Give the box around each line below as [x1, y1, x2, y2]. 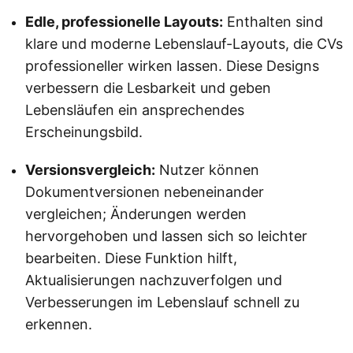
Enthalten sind [223, 13, 323, 30]
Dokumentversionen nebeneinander [25, 183, 264, 200]
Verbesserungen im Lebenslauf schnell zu [25, 293, 299, 310]
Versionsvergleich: [25, 161, 155, 178]
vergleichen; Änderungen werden [25, 205, 247, 222]
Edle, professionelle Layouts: [25, 13, 223, 30]
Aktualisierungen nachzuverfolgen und [25, 271, 282, 288]
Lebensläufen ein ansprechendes [25, 101, 244, 118]
